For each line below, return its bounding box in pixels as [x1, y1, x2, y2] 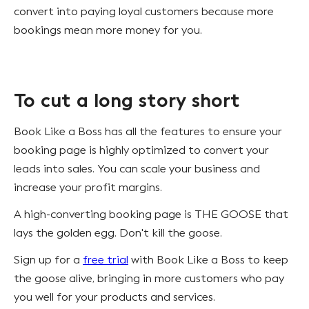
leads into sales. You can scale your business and [14, 161, 260, 175]
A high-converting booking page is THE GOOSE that [14, 207, 288, 221]
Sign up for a [14, 252, 83, 266]
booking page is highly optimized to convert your [14, 143, 269, 157]
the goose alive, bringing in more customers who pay [14, 271, 284, 285]
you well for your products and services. [14, 290, 215, 303]
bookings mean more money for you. [14, 23, 202, 37]
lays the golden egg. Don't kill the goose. [14, 226, 222, 239]
